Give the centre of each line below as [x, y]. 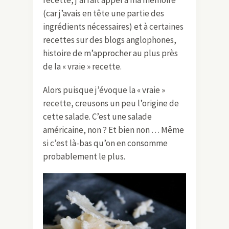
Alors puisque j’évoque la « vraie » [104, 90]
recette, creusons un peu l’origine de [111, 103]
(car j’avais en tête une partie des [104, 13]
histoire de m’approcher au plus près [110, 53]
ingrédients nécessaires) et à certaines [113, 26]
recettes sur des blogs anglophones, [110, 40]
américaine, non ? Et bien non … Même [113, 130]
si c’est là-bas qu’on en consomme [105, 143]
